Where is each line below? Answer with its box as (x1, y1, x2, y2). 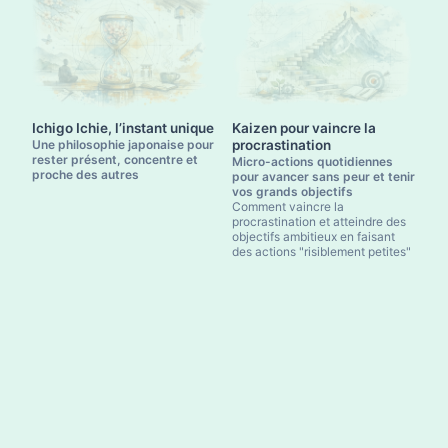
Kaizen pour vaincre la (232, 119, 376, 136)
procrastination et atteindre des (232, 213, 406, 229)
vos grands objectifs (232, 183, 353, 199)
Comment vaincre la (232, 198, 344, 214)
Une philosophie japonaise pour (32, 136, 214, 152)
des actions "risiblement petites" (232, 243, 411, 259)
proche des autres (32, 166, 139, 182)
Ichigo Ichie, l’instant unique (32, 119, 214, 136)
